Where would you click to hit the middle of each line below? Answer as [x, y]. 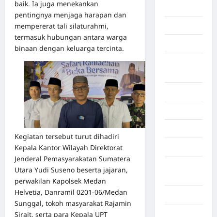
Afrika [175, 74]
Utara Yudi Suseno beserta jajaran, [71, 170]
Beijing [176, 7]
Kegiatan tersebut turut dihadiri [67, 137]
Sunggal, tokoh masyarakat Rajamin [73, 203]
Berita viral [182, 92]
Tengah [177, 177]
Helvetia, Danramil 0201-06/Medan [71, 192]
